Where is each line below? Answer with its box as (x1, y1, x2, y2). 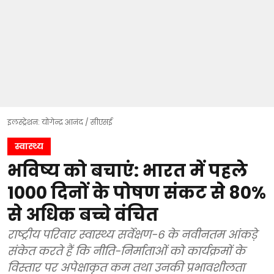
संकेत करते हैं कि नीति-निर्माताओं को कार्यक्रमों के (7, 243, 245, 259)
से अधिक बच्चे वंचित (7, 203, 158, 228)
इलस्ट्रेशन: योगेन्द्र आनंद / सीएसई (7, 117, 113, 128)
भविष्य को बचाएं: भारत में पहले (7, 159, 248, 183)
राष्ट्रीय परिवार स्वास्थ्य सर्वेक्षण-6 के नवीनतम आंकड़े (7, 227, 257, 243)
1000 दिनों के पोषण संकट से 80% (7, 181, 266, 206)
